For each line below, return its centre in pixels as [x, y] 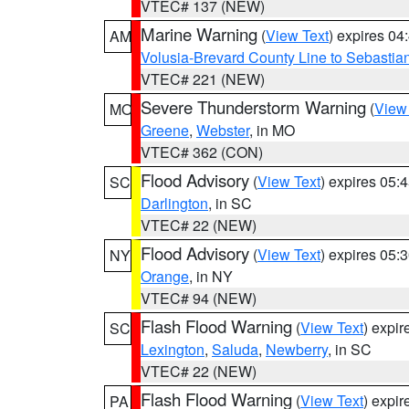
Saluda [235, 349]
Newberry [297, 349]
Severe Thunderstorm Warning [253, 107]
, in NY [211, 276]
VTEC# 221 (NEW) [203, 79]
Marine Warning [199, 34]
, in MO [272, 130]
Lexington [173, 349]
